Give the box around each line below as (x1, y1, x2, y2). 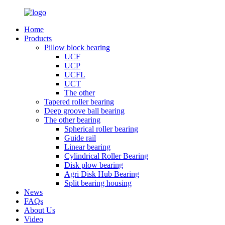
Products (24, 34, 52, 43)
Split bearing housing (64, 179, 132, 187)
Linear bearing (64, 143, 110, 151)
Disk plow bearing (64, 161, 123, 169)
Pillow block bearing (44, 43, 110, 52)
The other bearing (44, 116, 100, 124)
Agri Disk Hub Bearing (64, 170, 139, 178)
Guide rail (64, 134, 96, 142)
